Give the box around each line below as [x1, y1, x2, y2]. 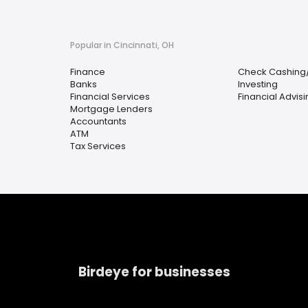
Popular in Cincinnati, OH [70, 39, 174, 51]
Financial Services [70, 90, 150, 103]
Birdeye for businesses [78, 262, 230, 281]
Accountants [70, 115, 126, 128]
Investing [238, 78, 278, 91]
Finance [70, 65, 105, 78]
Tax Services [70, 140, 126, 153]
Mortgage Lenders [70, 102, 153, 115]
